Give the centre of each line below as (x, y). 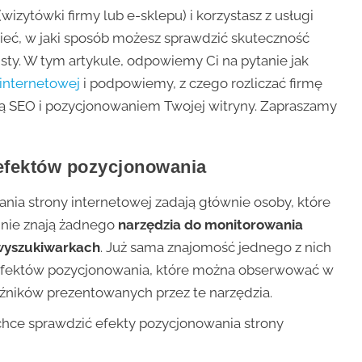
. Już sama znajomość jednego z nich (216, 247)
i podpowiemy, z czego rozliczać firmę (203, 83)
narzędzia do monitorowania (211, 224)
